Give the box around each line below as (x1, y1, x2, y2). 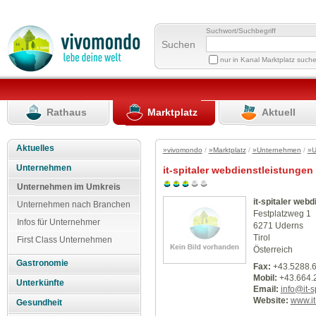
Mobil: (253, 273, 277, 284)
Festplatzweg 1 (253, 208, 311, 219)
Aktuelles (16, 142, 55, 153)
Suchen (162, 38, 196, 50)
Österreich (253, 244, 293, 255)
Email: (253, 284, 279, 295)
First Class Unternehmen (17, 234, 112, 245)
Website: (253, 296, 288, 306)
